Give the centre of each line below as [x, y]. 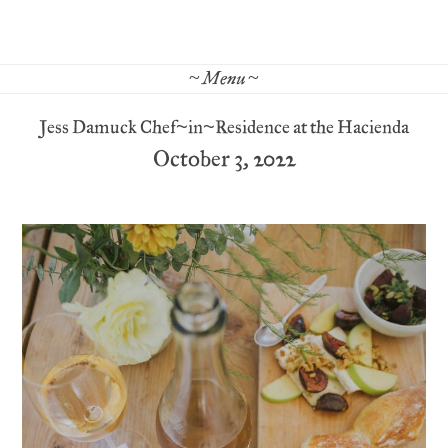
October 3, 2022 [224, 160]
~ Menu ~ [224, 79]
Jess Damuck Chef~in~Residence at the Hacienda [224, 128]
